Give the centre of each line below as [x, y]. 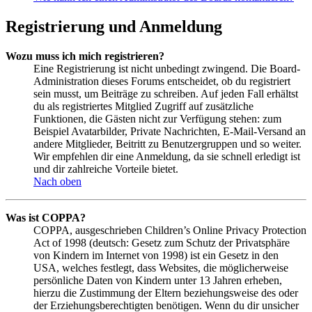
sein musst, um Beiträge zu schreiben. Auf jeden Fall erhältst [166, 93]
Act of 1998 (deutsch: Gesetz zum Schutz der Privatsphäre [162, 242]
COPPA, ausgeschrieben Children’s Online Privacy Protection [170, 230]
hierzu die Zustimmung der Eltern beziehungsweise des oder [166, 292]
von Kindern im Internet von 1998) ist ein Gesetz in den [156, 255]
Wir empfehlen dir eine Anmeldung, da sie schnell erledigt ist [167, 156]
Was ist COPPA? [46, 217]
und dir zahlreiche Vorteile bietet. [106, 169]
